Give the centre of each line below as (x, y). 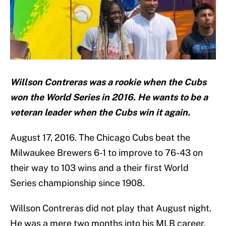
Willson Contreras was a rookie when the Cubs (108, 82)
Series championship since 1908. (77, 183)
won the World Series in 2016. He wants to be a (109, 97)
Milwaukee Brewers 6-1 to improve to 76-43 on (106, 153)
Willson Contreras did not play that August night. (111, 208)
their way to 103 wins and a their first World (99, 168)
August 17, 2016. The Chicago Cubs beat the (100, 138)
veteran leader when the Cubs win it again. (100, 112)
